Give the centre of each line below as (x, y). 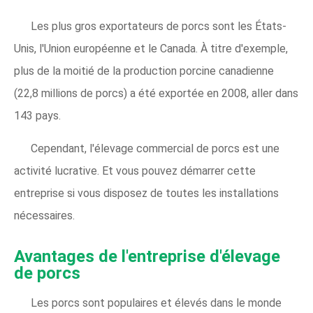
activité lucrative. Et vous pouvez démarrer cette (135, 171)
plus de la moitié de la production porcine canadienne (144, 71)
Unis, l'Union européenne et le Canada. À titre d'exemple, (151, 49)
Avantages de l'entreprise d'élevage (147, 256)
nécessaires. (44, 216)
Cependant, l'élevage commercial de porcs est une (155, 148)
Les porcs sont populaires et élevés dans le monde (156, 303)
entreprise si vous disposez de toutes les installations (146, 193)
